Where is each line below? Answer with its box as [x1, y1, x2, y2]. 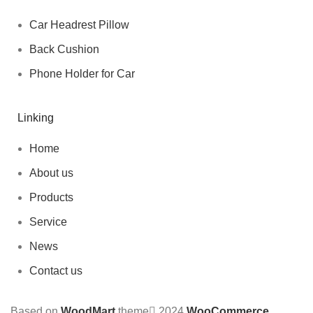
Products [29, 191, 73, 203]
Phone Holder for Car [29, 68, 135, 80]
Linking [17, 112, 54, 124]
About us [29, 167, 73, 179]
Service [29, 216, 67, 228]
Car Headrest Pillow [29, 19, 129, 31]
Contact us [29, 265, 82, 277]
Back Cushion [29, 43, 99, 55]
